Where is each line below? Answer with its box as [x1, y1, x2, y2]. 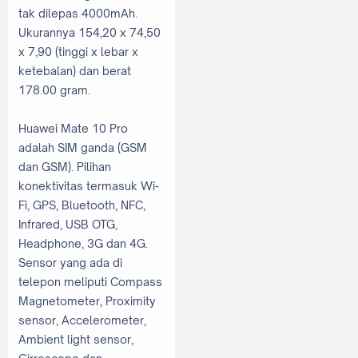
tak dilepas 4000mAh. [18, 6, 137, 21]
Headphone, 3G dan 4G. [18, 237, 148, 251]
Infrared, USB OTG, [18, 217, 117, 232]
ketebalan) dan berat [18, 64, 131, 78]
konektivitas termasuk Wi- [18, 179, 159, 193]
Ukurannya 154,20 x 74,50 [18, 26, 161, 40]
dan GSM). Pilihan [18, 160, 111, 174]
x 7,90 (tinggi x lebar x [18, 45, 138, 59]
